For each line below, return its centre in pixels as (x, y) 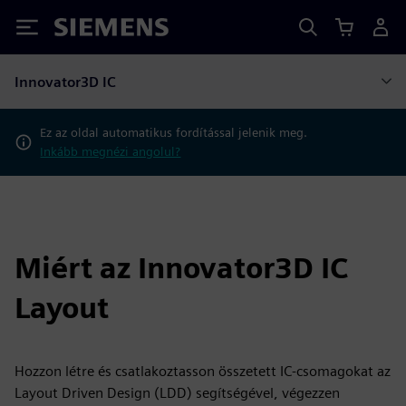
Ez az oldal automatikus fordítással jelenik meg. (174, 132)
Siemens (84, 30)
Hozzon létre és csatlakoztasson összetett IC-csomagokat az (203, 371)
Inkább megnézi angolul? (111, 151)
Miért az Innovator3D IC (181, 268)
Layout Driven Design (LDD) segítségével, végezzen (177, 393)
